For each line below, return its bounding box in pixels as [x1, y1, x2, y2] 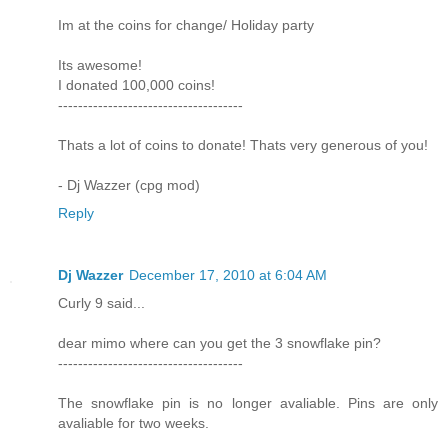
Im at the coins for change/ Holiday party [58, 16, 314, 33]
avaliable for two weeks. [58, 414, 209, 431]
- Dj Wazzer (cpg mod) [58, 176, 200, 193]
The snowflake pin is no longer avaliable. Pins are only [58, 394, 438, 411]
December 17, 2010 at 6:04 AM [129, 266, 327, 283]
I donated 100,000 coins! [58, 76, 215, 93]
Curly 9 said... [58, 294, 145, 311]
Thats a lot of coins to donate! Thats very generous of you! [58, 136, 428, 153]
